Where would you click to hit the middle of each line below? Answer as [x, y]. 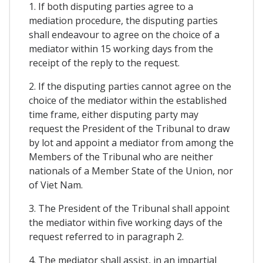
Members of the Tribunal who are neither [121, 156]
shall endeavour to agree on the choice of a [124, 34]
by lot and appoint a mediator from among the [131, 142]
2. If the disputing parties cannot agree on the [130, 86]
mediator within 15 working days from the [121, 48]
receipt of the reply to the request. [104, 63]
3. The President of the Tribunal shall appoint [129, 208]
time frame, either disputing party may [114, 114]
